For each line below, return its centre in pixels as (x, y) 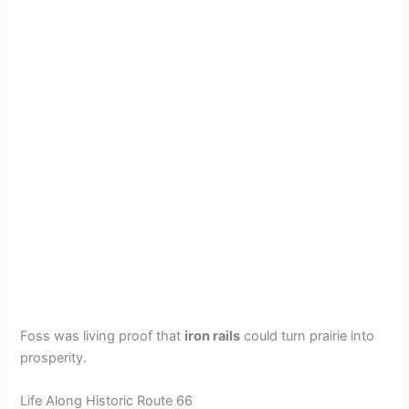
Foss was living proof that (103, 336)
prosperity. (54, 357)
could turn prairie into (308, 336)
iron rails (213, 336)
